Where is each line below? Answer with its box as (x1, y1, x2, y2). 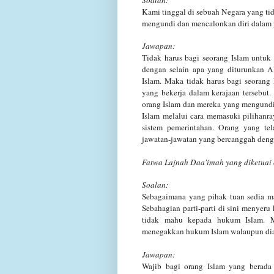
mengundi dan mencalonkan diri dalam (142, 17, 272, 29)
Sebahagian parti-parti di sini (142, 202, 240, 213)
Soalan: (142, 179, 168, 190)
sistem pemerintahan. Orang (142, 121, 239, 133)
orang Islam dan (142, 98, 195, 109)
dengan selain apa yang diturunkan (142, 63, 264, 75)
